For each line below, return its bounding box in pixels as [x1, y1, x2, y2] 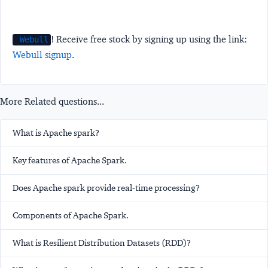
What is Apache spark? [13, 127, 99, 139]
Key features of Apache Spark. [13, 155, 127, 166]
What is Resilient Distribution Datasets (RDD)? [13, 237, 191, 249]
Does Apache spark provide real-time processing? [13, 182, 200, 194]
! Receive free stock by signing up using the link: [51, 33, 248, 45]
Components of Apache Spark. [13, 210, 129, 221]
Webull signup [13, 49, 72, 61]
